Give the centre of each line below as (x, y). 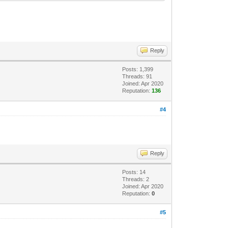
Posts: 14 (134, 172)
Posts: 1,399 (138, 69)
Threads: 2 (136, 179)
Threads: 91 (137, 76)
